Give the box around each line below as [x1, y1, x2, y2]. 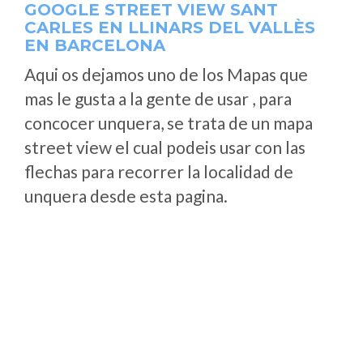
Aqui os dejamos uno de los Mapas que [24, 64, 308, 84]
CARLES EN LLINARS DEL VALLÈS [24, 18, 315, 37]
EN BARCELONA [24, 36, 165, 55]
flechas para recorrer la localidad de [24, 161, 293, 181]
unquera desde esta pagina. [24, 186, 228, 206]
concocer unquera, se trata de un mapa [24, 113, 313, 133]
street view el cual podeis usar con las [24, 137, 305, 157]
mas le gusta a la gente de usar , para [24, 88, 292, 109]
